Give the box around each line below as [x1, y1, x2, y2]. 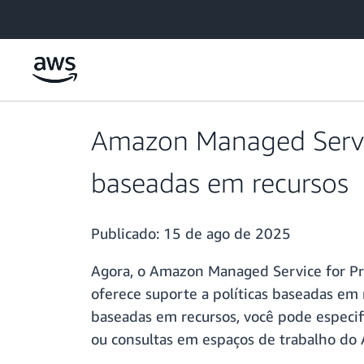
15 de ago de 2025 [163, 224, 291, 243]
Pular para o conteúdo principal [7, 9, 166, 23]
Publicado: [91, 224, 163, 243]
